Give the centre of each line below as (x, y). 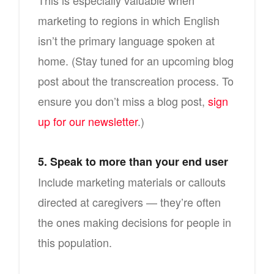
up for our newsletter (88, 121)
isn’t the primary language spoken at (126, 40)
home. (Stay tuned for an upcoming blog (136, 61)
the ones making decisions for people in (135, 222)
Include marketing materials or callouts (132, 182)
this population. (75, 242)
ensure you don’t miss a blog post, (123, 101)
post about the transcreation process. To (136, 81)
